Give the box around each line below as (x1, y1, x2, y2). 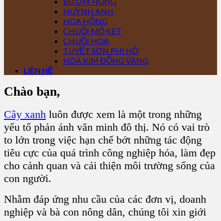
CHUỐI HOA (63, 36, 109, 45)
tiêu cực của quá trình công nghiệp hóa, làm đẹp (4, 147, 216, 159)
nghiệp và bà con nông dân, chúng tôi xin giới (4, 206, 206, 219)
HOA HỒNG (63, 16, 108, 26)
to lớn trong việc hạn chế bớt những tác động (4, 134, 202, 147)
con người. (4, 172, 54, 185)
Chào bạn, (4, 84, 60, 99)
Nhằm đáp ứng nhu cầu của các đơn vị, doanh (4, 193, 206, 206)
